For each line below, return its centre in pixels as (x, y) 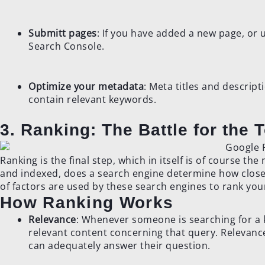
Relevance (52, 220)
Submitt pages (63, 33)
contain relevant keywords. (92, 99)
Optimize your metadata (86, 86)
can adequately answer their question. (119, 246)
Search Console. (67, 46)
